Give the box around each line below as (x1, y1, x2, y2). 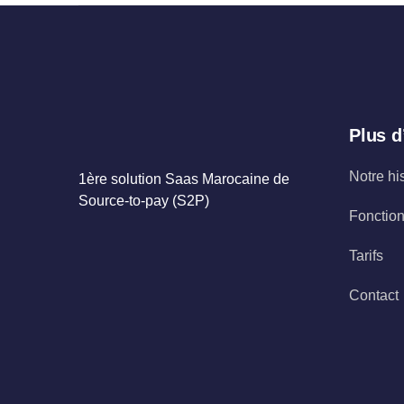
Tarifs (349, 248, 383, 263)
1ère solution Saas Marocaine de (78, 171, 289, 187)
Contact (349, 288, 399, 303)
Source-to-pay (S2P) (78, 193, 209, 208)
